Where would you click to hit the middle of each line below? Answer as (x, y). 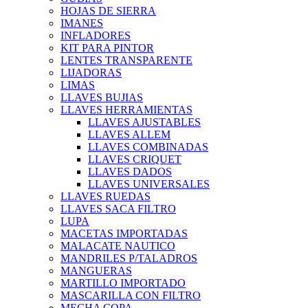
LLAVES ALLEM (129, 135)
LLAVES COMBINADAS (148, 147)
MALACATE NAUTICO (118, 246)
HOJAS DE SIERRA (108, 11)
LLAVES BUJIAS (102, 98)
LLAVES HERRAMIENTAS (126, 110)
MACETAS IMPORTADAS (124, 234)
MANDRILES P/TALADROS (129, 258)
